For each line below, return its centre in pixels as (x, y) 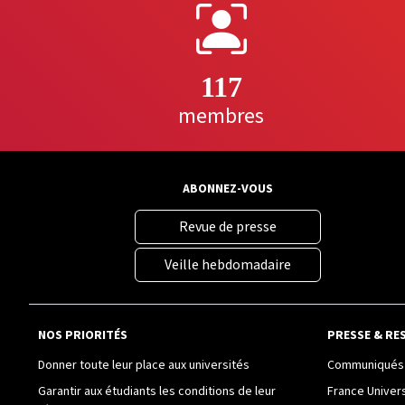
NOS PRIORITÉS (83, 336)
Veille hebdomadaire (228, 265)
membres (221, 117)
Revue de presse (228, 227)
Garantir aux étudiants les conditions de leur (157, 392)
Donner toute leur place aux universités (144, 366)
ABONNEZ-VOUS (228, 189)
